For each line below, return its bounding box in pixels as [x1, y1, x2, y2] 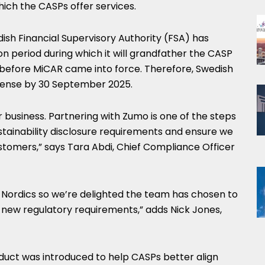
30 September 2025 [38, 77, 131, 91]
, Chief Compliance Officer [112, 140, 235, 154]
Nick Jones [170, 203, 220, 216]
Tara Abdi [67, 140, 112, 154]
